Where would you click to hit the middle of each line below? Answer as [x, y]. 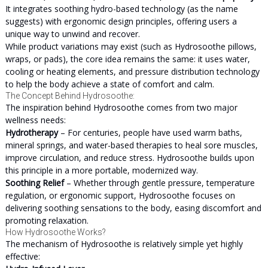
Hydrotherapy [31, 133]
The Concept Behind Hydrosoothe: [70, 96]
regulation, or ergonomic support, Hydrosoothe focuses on [120, 195]
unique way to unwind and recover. [72, 34]
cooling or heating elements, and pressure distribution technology [132, 71]
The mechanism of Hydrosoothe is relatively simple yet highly [124, 244]
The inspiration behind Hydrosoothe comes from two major [121, 107]
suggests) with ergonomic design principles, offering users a [121, 21]
